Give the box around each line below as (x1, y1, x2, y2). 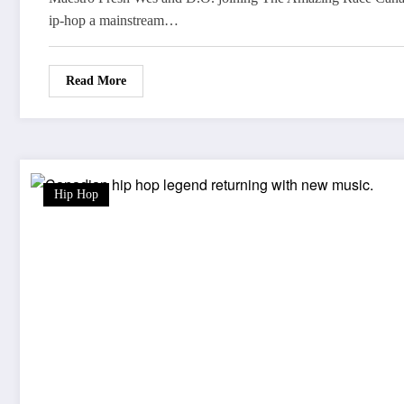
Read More (66, 74, 126, 88)
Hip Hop (54, 188, 98, 202)
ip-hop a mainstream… (49, 13, 179, 29)
